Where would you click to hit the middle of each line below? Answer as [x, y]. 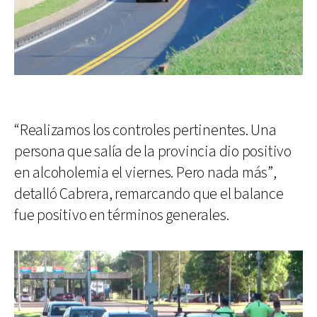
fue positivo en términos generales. [122, 215]
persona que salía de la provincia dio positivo [153, 151]
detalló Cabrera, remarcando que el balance [149, 194]
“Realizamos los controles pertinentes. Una [145, 130]
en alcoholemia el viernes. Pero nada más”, [145, 173]
